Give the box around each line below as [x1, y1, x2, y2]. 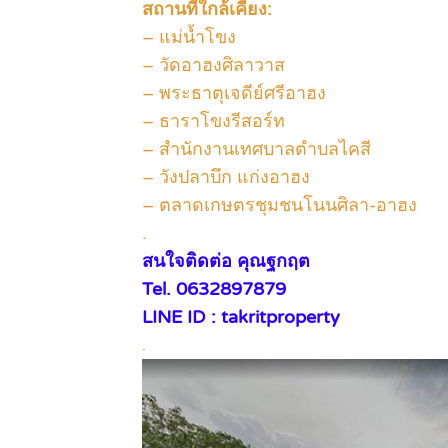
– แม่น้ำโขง [142, 26, 236, 49]
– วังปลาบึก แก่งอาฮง [142, 166, 310, 189]
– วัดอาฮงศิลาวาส [142, 54, 285, 77]
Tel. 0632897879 [142, 278, 286, 301]
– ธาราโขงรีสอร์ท [142, 110, 285, 133]
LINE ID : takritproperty [142, 306, 340, 329]
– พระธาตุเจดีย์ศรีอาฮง [142, 82, 326, 105]
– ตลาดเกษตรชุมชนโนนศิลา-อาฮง [142, 194, 417, 217]
